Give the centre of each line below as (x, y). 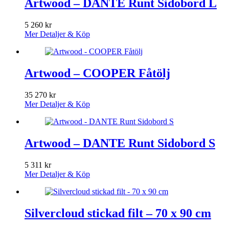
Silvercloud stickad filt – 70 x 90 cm (118, 213)
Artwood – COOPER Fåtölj (97, 73)
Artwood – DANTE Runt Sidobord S (120, 143)
